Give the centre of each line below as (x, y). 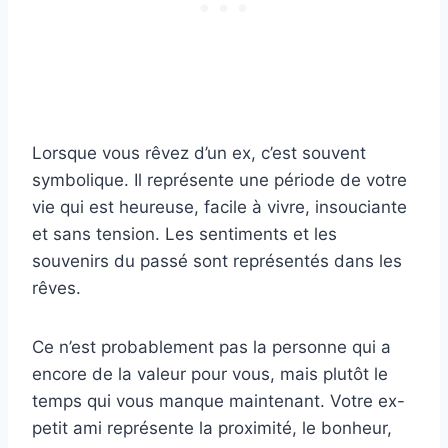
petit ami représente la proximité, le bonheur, (212, 428)
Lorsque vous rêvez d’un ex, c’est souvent (199, 153)
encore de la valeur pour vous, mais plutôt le (210, 374)
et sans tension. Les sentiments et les (184, 234)
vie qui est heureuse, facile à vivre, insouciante (219, 207)
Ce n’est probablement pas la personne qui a (211, 347)
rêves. (56, 288)
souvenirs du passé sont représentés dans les (217, 261)
